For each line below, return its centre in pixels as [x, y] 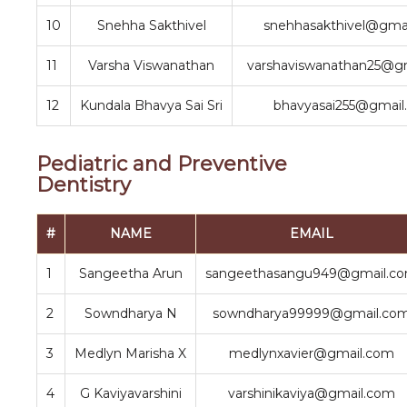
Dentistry [84, 185]
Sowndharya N [130, 313]
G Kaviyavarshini [130, 393]
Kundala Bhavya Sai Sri [151, 105]
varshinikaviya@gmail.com [312, 393]
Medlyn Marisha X [130, 353]
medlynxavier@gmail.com [312, 353]
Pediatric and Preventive [162, 164]
